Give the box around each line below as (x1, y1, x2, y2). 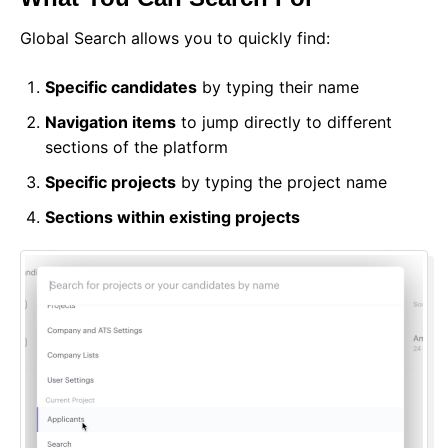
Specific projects (45, 172, 176, 193)
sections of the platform (45, 137, 228, 158)
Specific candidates (45, 77, 197, 98)
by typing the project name (176, 172, 387, 193)
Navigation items (45, 112, 176, 133)
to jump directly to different (176, 112, 392, 133)
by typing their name (197, 77, 359, 98)
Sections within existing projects (45, 207, 300, 228)
